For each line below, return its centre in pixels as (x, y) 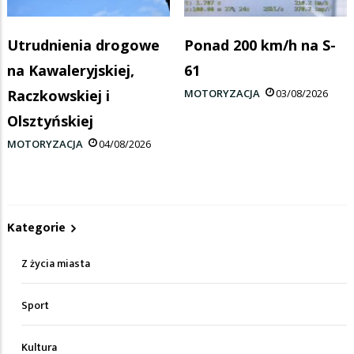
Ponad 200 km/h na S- (260, 45)
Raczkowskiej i (58, 95)
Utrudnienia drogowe (83, 45)
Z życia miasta (56, 263)
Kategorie (36, 228)
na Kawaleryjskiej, (71, 70)
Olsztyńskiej (50, 121)
